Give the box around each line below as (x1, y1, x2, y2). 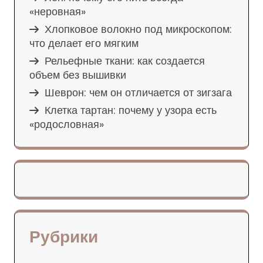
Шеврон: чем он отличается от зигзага (45, 85, 232, 100)
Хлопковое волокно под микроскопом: (45, 22, 232, 37)
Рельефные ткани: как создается (45, 53, 205, 69)
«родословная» (29, 117, 104, 132)
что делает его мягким (29, 36, 139, 51)
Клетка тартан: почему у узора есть (45, 103, 217, 118)
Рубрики (29, 225, 98, 249)
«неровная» (29, 4, 86, 19)
